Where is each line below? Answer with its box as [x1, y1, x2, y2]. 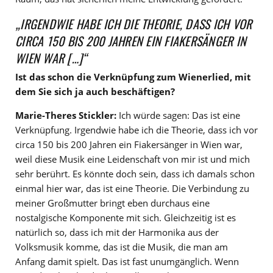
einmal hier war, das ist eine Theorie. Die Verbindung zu [15, 182, 249, 194]
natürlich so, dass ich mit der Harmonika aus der [15, 225, 219, 238]
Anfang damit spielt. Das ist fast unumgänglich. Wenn [15, 255, 239, 268]
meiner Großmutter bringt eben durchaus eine [15, 196, 210, 209]
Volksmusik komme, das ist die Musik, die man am [15, 240, 228, 253]
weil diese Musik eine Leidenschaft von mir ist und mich [15, 152, 250, 165]
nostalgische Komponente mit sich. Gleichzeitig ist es [15, 211, 236, 224]
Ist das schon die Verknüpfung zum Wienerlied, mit [15, 70, 251, 83]
